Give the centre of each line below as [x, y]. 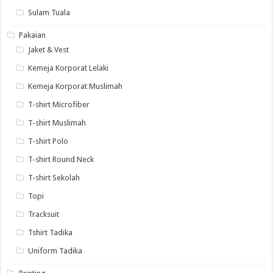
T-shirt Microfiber [59, 105]
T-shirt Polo [48, 141]
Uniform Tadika [55, 251]
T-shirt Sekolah [54, 178]
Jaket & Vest [49, 50]
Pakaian [33, 35]
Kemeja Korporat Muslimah [76, 86]
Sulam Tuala [49, 12]
